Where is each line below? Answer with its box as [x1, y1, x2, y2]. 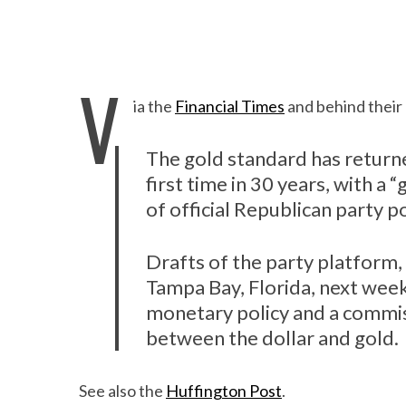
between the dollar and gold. [146, 325, 399, 350]
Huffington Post [166, 381, 282, 401]
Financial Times [175, 96, 285, 116]
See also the [79, 381, 166, 401]
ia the [133, 96, 175, 116]
